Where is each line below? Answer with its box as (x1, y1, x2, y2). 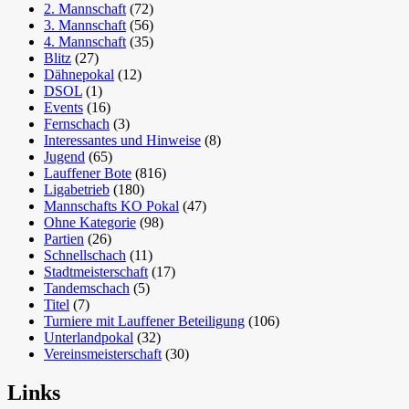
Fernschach (44, 116, 110, 132)
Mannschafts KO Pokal (44, 198, 179, 215)
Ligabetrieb (44, 182, 110, 198)
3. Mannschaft (44, 17, 126, 34)
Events (44, 100, 83, 116)
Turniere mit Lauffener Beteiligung (44, 313, 245, 330)
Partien (44, 231, 84, 247)
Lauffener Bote (44, 165, 131, 182)
